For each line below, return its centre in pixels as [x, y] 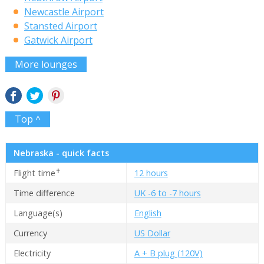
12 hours [151, 173]
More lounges [46, 64]
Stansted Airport [60, 26]
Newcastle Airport [64, 11]
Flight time [34, 173]
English [148, 213]
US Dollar [152, 233]
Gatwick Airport [58, 40]
